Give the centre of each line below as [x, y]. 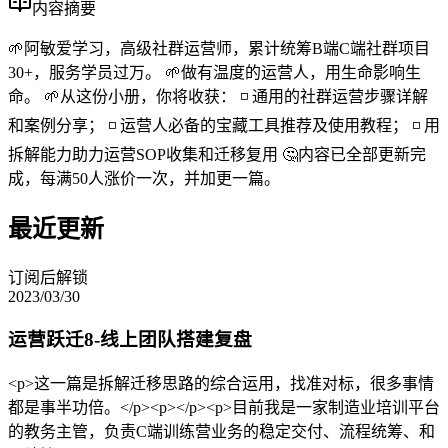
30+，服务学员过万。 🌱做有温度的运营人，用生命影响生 [214, 72]
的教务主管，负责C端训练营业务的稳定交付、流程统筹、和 [221, 432]
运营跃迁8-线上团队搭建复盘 [130, 340]
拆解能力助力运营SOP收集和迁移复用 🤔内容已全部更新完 [217, 154]
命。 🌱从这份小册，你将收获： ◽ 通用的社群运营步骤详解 [218, 96]
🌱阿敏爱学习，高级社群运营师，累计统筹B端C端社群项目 [219, 48]
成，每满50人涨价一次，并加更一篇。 [144, 178]
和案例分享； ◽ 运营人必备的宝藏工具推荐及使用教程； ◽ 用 [224, 125]
